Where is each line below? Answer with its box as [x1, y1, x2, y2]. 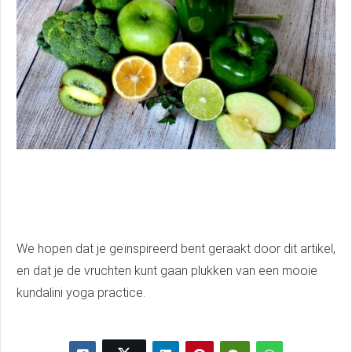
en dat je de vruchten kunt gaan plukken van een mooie [16, 262, 317, 278]
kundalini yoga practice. [16, 284, 145, 300]
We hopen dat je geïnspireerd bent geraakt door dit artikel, [16, 240, 335, 256]
